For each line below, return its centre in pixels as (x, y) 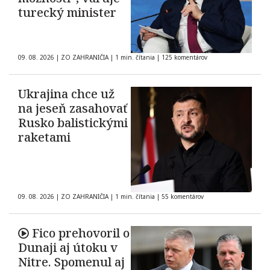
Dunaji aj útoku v (68, 248)
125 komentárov (184, 58)
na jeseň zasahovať (73, 108)
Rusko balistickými (73, 123)
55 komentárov (183, 197)
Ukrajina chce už (66, 94)
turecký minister (67, 13)
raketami (44, 137)
